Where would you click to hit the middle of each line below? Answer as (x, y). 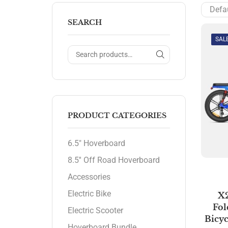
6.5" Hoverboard (96, 144)
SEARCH (85, 22)
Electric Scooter (95, 211)
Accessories (89, 177)
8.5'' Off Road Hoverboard (114, 160)
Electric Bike (89, 194)
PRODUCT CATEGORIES (117, 115)
